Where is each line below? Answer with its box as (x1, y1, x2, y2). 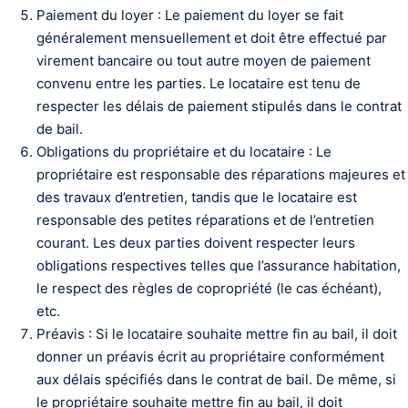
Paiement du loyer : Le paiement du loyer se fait (36, 6, 343, 24)
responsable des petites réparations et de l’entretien (36, 211, 374, 229)
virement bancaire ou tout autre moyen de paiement (36, 52, 371, 69)
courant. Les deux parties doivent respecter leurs (36, 234, 355, 251)
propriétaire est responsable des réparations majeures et (36, 166, 405, 183)
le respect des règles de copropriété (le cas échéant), (36, 280, 382, 297)
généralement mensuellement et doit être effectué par (36, 29, 387, 46)
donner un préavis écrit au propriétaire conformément (36, 348, 384, 365)
